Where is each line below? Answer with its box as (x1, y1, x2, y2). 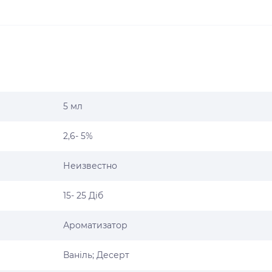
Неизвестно (63, 160, 117, 171)
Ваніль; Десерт (63, 250, 129, 260)
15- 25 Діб (63, 190, 103, 201)
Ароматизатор (63, 220, 127, 231)
